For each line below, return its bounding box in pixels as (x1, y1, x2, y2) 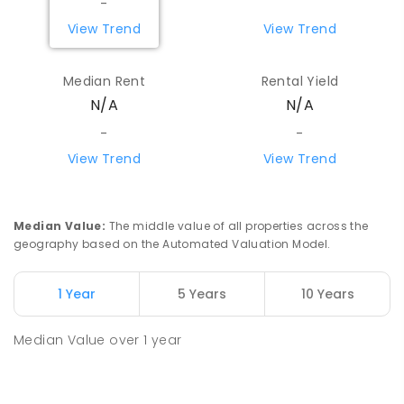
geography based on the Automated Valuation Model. (14, 236, 331, 252)
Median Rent (62, 72, 146, 91)
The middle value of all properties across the (108, 218, 369, 234)
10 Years (300, 285, 354, 304)
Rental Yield (261, 72, 339, 91)
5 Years (178, 285, 226, 304)
